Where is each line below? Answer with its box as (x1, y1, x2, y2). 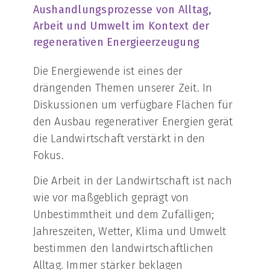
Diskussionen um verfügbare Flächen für (33, 98, 233, 111)
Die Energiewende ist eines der (33, 64, 183, 78)
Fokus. (33, 149, 64, 162)
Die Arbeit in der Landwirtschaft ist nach (33, 174, 232, 188)
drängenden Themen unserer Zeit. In (33, 81, 213, 95)
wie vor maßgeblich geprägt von (33, 191, 189, 205)
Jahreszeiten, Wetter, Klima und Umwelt (33, 225, 227, 239)
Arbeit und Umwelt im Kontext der (33, 19, 210, 33)
